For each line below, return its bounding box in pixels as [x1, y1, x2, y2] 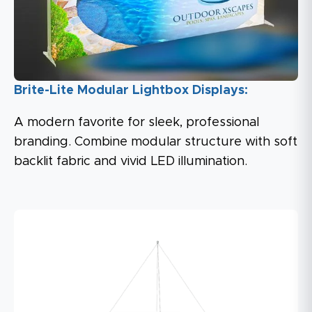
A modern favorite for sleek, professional [14, 116, 259, 129]
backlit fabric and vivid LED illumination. [14, 155, 247, 168]
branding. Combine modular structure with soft [14, 135, 297, 148]
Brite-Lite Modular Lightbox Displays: [14, 84, 248, 97]
